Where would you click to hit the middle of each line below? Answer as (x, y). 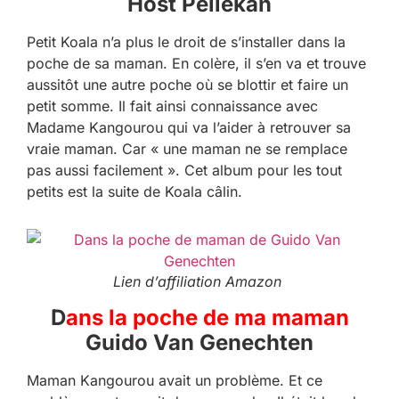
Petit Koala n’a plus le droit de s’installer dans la (186, 41)
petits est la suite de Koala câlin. (134, 191)
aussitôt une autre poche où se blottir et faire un (187, 84)
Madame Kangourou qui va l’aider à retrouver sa (189, 127)
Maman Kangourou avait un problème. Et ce (175, 381)
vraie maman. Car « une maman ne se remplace (187, 148)
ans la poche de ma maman (207, 318)
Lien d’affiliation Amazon (199, 282)
